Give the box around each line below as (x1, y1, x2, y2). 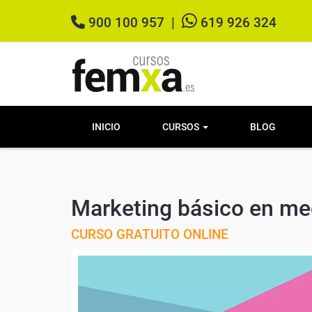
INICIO (92, 121, 120, 132)
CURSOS (162, 121, 201, 132)
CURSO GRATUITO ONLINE (71, 226, 228, 242)
